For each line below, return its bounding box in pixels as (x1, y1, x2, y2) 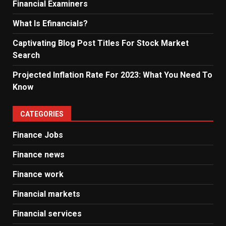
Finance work (13, 169, 64, 179)
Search (13, 50, 40, 60)
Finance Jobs (13, 130, 63, 140)
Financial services (13, 209, 82, 218)
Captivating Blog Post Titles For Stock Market (13, 38, 189, 48)
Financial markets (13, 189, 80, 199)
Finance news (13, 150, 65, 159)
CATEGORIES (20, 110, 64, 118)
